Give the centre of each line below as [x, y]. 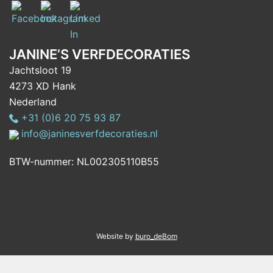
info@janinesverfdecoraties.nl [88, 134]
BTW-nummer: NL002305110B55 [84, 162]
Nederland [33, 102]
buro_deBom [156, 236]
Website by [115, 236]
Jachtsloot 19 [40, 70]
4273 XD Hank [43, 86]
